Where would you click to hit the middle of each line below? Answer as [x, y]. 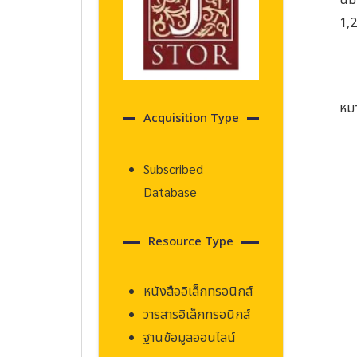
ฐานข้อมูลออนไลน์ [190, 338]
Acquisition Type [191, 119]
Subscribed [173, 169]
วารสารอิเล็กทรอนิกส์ [197, 315]
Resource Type [191, 242]
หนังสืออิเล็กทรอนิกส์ [198, 292]
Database [170, 192]
